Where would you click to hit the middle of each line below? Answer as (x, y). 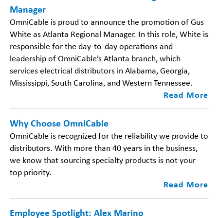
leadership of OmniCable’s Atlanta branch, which (95, 58)
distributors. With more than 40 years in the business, (104, 148)
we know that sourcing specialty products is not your (103, 160)
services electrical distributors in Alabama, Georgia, (100, 70)
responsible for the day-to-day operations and (91, 46)
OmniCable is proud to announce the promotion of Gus (107, 22)
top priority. (31, 172)
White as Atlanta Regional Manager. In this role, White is (109, 34)
